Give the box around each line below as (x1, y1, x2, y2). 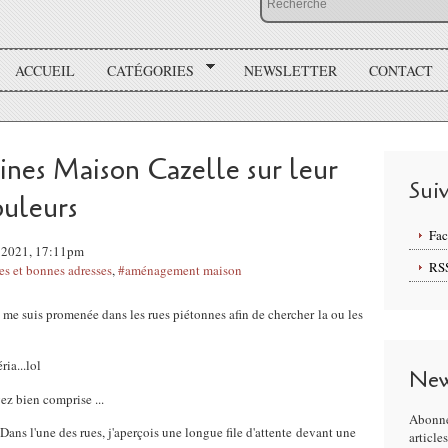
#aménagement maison (118, 261, 242, 279)
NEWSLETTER (243, 60, 337, 80)
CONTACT (368, 60, 433, 80)
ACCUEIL (15, 60, 76, 80)
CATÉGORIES (107, 60, 195, 80)
